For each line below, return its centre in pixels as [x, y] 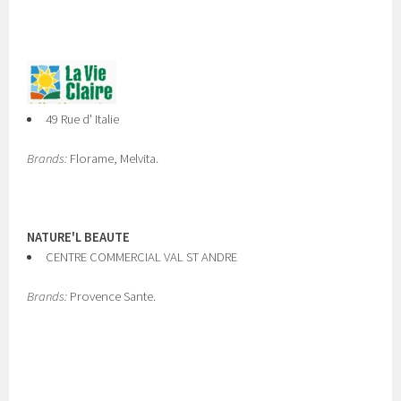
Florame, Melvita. [113, 158]
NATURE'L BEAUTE [79, 237]
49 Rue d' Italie [82, 119]
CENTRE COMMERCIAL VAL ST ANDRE [141, 257]
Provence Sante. [112, 296]
